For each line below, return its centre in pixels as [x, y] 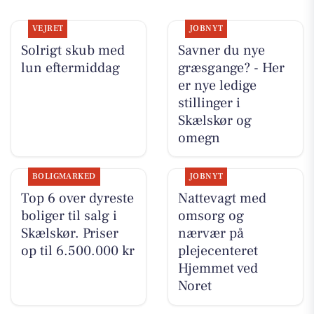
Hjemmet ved [218, 268]
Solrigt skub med [73, 50]
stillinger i [209, 103]
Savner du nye [221, 50]
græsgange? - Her [231, 68]
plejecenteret [218, 251]
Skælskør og [214, 120]
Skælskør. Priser [69, 233]
